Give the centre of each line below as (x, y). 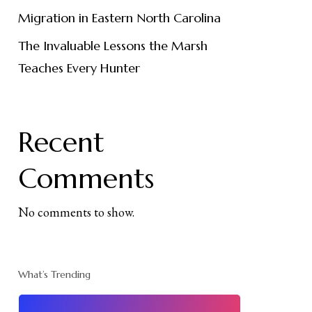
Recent (61, 142)
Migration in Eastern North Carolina (119, 18)
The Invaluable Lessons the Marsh (112, 46)
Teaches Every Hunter (79, 68)
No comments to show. (76, 212)
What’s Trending (54, 274)
